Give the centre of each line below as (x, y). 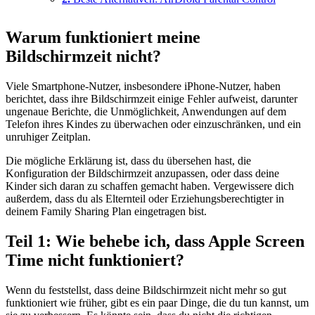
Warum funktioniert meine (103, 37)
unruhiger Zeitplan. (48, 136)
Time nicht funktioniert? (95, 260)
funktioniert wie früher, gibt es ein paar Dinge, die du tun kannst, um (157, 302)
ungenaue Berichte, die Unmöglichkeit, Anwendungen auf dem (146, 111)
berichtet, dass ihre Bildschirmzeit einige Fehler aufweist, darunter (152, 98)
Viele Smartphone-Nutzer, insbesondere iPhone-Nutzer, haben (143, 86)
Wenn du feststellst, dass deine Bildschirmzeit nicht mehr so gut (146, 290)
